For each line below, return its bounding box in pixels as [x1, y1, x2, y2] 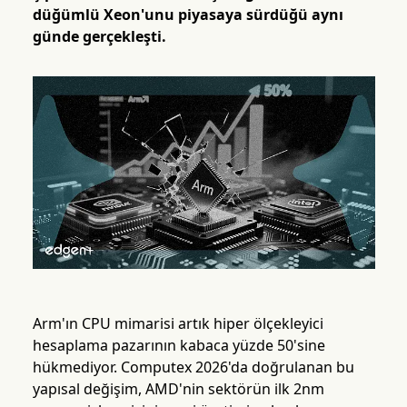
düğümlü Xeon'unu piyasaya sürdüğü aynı [32, 5, 343, 25]
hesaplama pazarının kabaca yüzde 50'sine [32, 335, 325, 356]
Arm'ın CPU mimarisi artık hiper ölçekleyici [32, 313, 323, 334]
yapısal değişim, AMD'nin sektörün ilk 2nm [32, 379, 324, 400]
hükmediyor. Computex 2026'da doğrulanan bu [32, 357, 354, 378]
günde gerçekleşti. [32, 26, 166, 46]
